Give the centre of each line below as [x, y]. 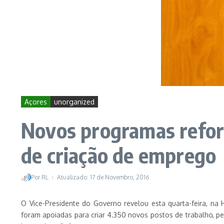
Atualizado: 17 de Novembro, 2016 [103, 177]
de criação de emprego [119, 155]
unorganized [74, 102]
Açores [36, 102]
